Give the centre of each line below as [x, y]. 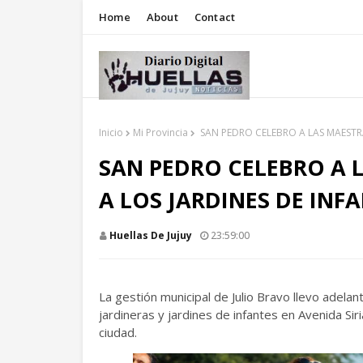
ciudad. [118, 332]
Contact [215, 17]
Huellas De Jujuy [151, 235]
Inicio [111, 132]
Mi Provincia [160, 132]
